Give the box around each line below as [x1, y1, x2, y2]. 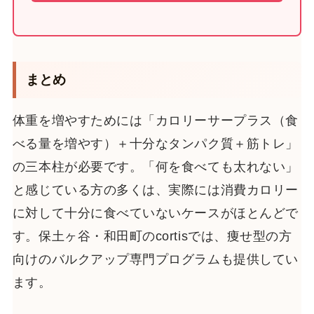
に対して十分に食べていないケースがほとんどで [12, 206, 299, 221]
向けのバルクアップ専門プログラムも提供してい [12, 252, 299, 267]
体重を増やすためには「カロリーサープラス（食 [12, 114, 299, 128]
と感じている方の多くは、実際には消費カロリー [12, 183, 299, 198]
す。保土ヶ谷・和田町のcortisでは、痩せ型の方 [12, 229, 292, 244]
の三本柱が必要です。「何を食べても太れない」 [12, 160, 299, 175]
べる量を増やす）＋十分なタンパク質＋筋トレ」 [12, 137, 299, 151]
